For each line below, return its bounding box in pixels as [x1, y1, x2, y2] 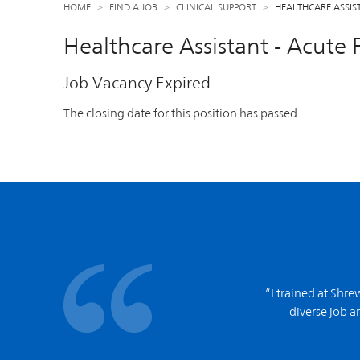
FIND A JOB [109, 2, 157, 13]
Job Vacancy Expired [63, 73, 211, 92]
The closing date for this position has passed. [63, 106, 301, 120]
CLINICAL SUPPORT [176, 2, 256, 13]
